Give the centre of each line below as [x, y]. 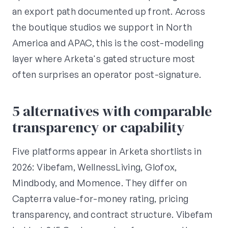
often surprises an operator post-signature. [107, 75]
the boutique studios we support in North [102, 27]
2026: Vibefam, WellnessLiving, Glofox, [95, 167]
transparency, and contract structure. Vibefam [112, 215]
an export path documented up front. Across [109, 11]
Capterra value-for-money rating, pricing [101, 199]
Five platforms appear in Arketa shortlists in [107, 151]
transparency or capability [98, 127]
